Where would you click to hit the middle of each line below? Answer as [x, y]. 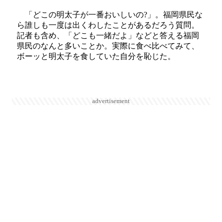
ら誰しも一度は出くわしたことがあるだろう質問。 [108, 25]
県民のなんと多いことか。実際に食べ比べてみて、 [108, 46]
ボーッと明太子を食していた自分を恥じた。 [96, 56]
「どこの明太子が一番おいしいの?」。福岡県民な [110, 15]
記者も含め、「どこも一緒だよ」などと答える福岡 [108, 36]
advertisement [111, 101]
